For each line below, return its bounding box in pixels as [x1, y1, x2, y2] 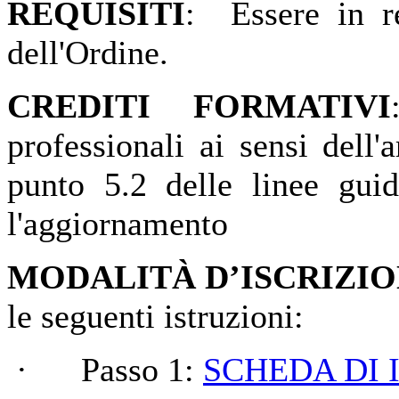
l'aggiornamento [7, 205, 228, 242]
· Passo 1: [7, 351, 203, 388]
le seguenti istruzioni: [7, 297, 304, 335]
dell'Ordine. [7, 34, 168, 71]
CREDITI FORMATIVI [7, 87, 391, 125]
